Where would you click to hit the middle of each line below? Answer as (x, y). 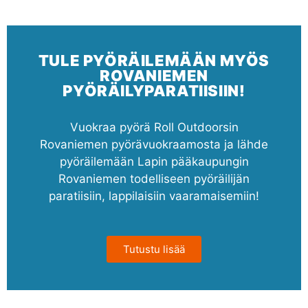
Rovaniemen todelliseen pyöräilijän (154, 178)
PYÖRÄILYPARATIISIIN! (154, 90)
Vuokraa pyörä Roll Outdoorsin (154, 127)
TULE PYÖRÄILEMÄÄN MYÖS (154, 60)
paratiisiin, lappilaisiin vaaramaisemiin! (154, 196)
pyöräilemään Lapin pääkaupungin (154, 161)
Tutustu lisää (154, 249)
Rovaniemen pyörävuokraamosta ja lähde (154, 144)
